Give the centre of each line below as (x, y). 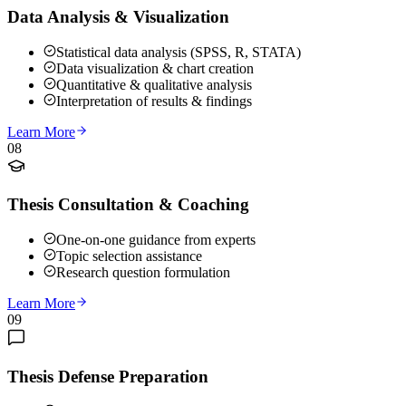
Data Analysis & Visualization (118, 17)
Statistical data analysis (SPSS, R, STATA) (179, 52)
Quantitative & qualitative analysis (154, 84)
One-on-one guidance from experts (156, 240)
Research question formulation (143, 273)
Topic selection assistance (129, 256)
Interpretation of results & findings (154, 101)
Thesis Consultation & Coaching (128, 205)
